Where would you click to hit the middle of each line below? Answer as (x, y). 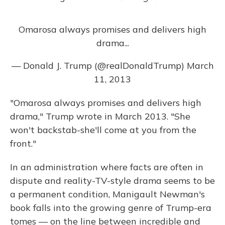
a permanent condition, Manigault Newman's (107, 194)
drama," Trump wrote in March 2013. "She (100, 116)
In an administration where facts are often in (107, 167)
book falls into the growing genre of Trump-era (111, 208)
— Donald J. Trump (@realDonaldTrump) (99, 66)
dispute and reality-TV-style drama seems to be (113, 181)
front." (23, 143)
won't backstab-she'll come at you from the (103, 130)
